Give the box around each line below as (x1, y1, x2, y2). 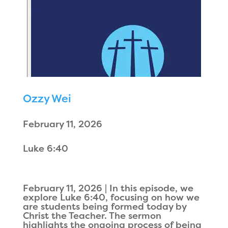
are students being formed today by (22, 202, 186, 212)
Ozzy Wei (22, 93, 71, 105)
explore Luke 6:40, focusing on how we (22, 192, 199, 203)
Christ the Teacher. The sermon (22, 211, 161, 221)
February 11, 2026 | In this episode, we (22, 183, 193, 193)
